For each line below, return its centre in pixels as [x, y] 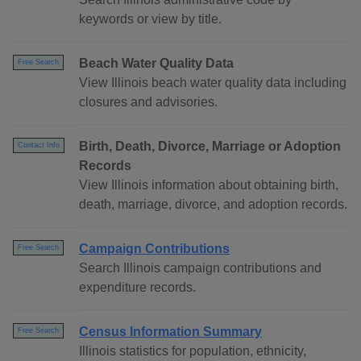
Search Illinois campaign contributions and [200, 268]
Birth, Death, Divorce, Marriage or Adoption [210, 147]
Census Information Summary [170, 332]
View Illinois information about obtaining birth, [209, 185]
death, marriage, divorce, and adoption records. [213, 205]
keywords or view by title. [150, 19]
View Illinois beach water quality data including [213, 83]
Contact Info [39, 145]
